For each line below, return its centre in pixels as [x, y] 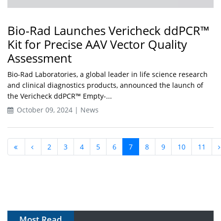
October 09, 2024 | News [57, 110]
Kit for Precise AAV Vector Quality [97, 44]
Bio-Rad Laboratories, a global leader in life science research [108, 74]
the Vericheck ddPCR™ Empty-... [60, 96]
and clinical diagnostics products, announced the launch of [105, 85]
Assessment [39, 58]
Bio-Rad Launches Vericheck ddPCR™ [109, 31]
